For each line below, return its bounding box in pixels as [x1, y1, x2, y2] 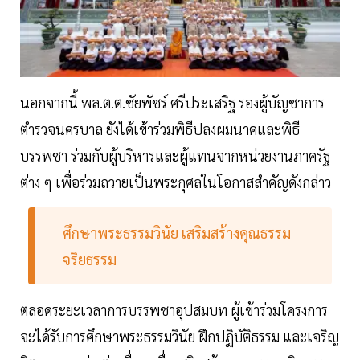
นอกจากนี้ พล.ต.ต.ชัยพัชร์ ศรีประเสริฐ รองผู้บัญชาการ [20, 93, 325, 112]
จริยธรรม [62, 250, 117, 269]
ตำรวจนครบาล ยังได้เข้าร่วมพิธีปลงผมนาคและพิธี [20, 120, 300, 139]
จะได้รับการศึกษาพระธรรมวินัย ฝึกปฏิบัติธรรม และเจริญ [20, 327, 339, 346]
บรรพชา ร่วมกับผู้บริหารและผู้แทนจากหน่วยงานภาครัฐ [20, 146, 330, 166]
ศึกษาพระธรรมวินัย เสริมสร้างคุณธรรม [62, 223, 291, 243]
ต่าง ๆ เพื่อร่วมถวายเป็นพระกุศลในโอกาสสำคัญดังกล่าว [20, 173, 331, 192]
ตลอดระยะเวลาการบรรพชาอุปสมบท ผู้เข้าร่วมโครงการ [20, 301, 328, 320]
